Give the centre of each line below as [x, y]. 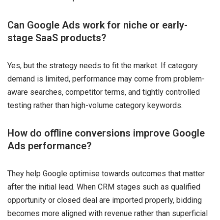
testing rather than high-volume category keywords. [95, 105]
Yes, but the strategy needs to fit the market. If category [103, 65]
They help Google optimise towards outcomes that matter [106, 173]
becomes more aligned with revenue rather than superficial [108, 213]
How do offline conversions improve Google [106, 133]
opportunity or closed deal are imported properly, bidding [105, 200]
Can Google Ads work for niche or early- [97, 25]
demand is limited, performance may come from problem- [106, 79]
